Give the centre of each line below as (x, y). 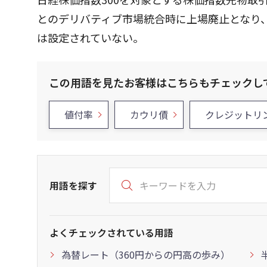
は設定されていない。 (90, 38)
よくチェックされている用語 (111, 232)
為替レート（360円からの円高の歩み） (146, 254)
